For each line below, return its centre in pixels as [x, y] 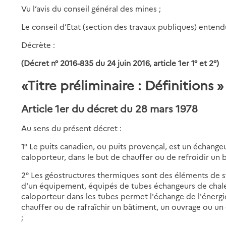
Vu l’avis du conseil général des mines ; [91, 8]
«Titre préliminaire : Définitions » [123, 84]
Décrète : [38, 44]
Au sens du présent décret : [72, 128]
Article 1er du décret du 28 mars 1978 [110, 108]
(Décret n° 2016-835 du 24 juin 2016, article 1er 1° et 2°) [120, 63]
